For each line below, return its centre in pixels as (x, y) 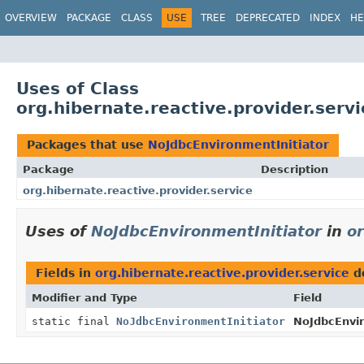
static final (74, 321)
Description (295, 169)
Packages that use (87, 144)
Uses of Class (78, 88)
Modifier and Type (84, 297)
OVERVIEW (31, 18)
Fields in (65, 273)
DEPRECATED (268, 18)
